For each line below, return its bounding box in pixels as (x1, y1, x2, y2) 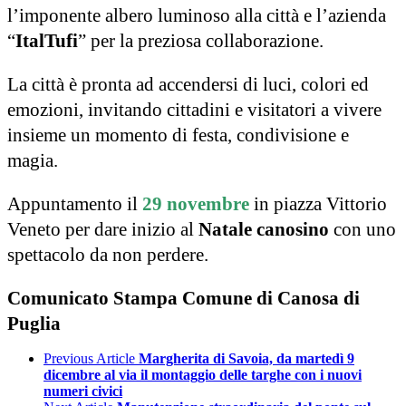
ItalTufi (15, 29, 78, 52)
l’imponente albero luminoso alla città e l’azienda (7, 4, 386, 26)
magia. (7, 149, 58, 171)
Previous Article (43, 350, 135, 366)
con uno (329, 217, 396, 240)
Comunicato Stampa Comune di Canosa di (7, 286, 360, 309)
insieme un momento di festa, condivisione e (7, 123, 349, 146)
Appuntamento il (7, 192, 142, 215)
